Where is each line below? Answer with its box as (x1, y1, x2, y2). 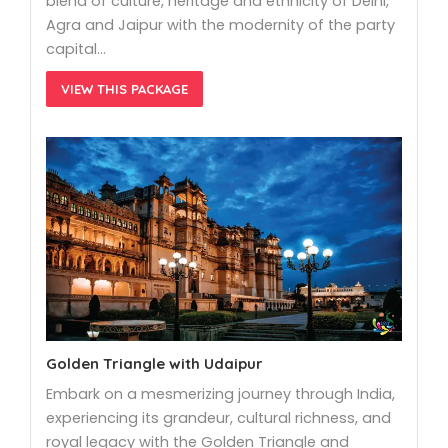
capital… (46, 39, 106, 60)
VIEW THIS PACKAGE (61, 81, 188, 98)
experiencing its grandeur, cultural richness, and (46, 407, 391, 428)
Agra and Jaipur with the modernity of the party (46, 15, 395, 36)
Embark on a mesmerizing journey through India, (46, 383, 395, 404)
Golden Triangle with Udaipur (46, 353, 263, 373)
